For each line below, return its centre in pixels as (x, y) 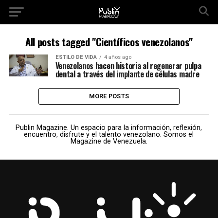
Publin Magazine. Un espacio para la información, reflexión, (109, 128)
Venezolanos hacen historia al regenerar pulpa (128, 66)
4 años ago (118, 57)
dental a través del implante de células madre (127, 74)
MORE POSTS (109, 96)
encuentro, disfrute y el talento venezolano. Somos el (109, 135)
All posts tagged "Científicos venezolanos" (109, 42)
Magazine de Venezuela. (109, 141)
